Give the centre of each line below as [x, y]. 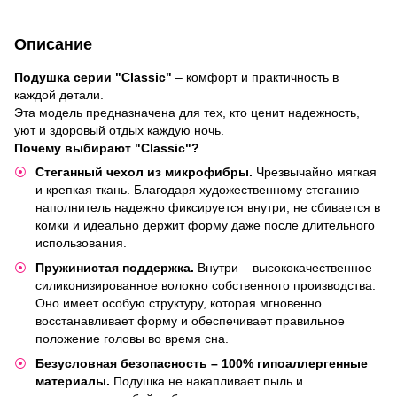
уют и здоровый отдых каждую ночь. [119, 130]
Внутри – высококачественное [283, 267]
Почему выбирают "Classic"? [107, 148]
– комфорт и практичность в [255, 77]
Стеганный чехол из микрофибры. [144, 171]
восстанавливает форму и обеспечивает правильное [190, 320]
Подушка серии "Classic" [93, 77]
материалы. [73, 381]
